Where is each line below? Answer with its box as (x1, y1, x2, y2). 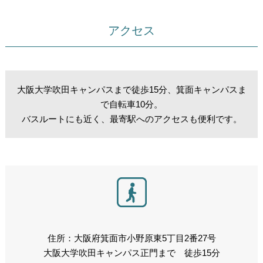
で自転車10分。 (100, 99, 163, 109)
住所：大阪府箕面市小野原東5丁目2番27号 (47, 232, 216, 243)
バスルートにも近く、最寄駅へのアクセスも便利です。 (21, 113, 242, 124)
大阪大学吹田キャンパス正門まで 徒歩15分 (43, 247, 220, 258)
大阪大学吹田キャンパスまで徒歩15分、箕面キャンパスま (16, 84, 247, 95)
